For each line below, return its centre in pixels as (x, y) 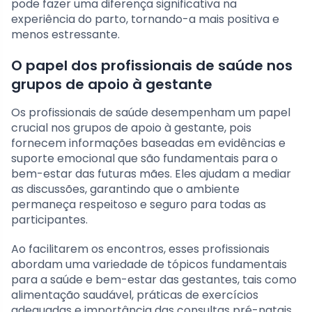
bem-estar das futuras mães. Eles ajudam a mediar (151, 173)
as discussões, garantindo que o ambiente (125, 189)
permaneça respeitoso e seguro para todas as (139, 204)
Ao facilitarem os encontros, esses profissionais (140, 249)
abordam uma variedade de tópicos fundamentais (149, 264)
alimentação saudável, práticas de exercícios (135, 295)
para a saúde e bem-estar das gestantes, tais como (154, 279)
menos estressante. (65, 34)
